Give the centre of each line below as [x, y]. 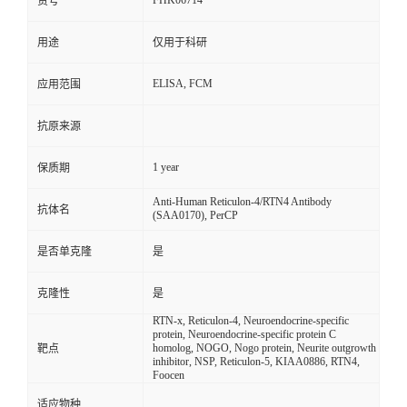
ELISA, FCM [183, 84]
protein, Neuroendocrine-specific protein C [244, 335]
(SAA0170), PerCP [195, 216]
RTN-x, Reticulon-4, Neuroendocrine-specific [251, 321]
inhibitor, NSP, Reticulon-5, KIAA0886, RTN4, [256, 362]
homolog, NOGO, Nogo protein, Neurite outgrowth [264, 348]
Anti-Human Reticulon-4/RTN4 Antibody [242, 202]
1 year [166, 168]
